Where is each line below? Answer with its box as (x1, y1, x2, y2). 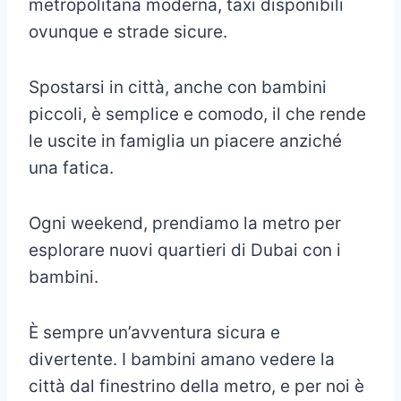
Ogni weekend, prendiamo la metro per (29, 213, 341, 235)
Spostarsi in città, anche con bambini (29, 77, 327, 98)
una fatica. (29, 158, 114, 179)
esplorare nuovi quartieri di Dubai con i (29, 240, 341, 261)
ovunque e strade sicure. (29, 21, 227, 43)
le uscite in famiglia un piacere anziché (29, 131, 342, 152)
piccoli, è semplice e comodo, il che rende (29, 104, 366, 125)
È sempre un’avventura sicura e (29, 322, 280, 344)
